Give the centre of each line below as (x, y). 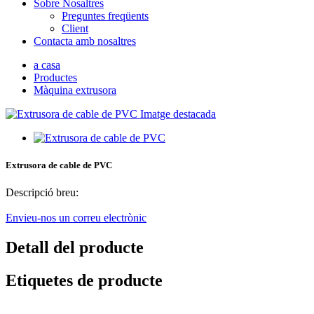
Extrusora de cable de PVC (59, 165)
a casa (47, 65)
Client (75, 28)
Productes (55, 77)
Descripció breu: (42, 193)
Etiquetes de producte (84, 281)
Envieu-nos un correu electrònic (76, 218)
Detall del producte (75, 248)
